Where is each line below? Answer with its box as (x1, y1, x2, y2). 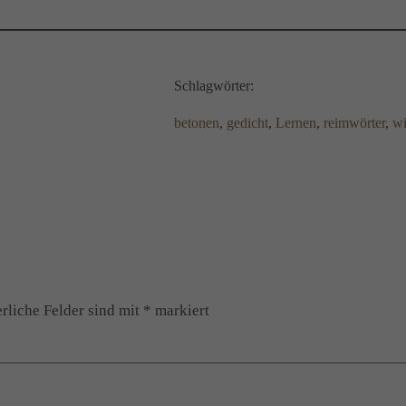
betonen (174, 115, 219, 131)
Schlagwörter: (174, 78, 254, 94)
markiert (151, 301, 210, 319)
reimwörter (324, 115, 385, 131)
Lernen (275, 115, 316, 131)
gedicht (227, 115, 268, 131)
